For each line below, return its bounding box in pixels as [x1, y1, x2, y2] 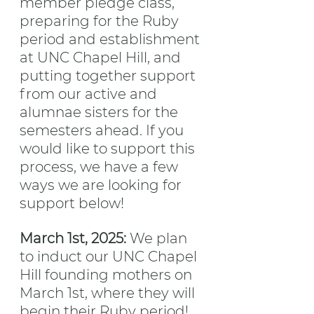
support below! [20, 195, 124, 212]
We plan [130, 230, 191, 247]
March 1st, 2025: [20, 230, 130, 247]
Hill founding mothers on [20, 266, 196, 284]
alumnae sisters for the [20, 104, 182, 121]
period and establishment [20, 31, 203, 48]
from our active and [20, 86, 161, 103]
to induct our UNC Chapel [20, 248, 200, 266]
